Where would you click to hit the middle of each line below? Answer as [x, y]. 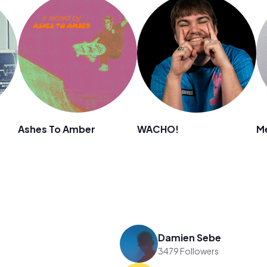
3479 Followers [189, 251]
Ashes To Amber [57, 129]
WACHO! [158, 129]
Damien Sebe [190, 237]
